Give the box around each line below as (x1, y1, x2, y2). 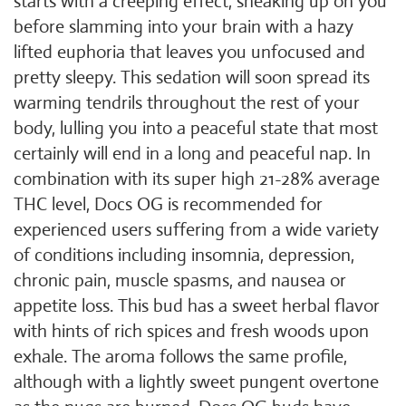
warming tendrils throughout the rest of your (14, 92, 360, 114)
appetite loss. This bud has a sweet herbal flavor (14, 295, 380, 317)
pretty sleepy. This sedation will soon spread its (14, 66, 370, 89)
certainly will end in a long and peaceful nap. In (14, 142, 371, 165)
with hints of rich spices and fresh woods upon (14, 320, 369, 343)
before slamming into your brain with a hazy (14, 15, 353, 38)
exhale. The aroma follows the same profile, (14, 345, 347, 368)
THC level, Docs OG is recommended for (14, 193, 323, 216)
